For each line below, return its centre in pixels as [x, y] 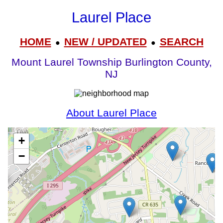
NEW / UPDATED [105, 41]
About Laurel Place [111, 113]
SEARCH [181, 41]
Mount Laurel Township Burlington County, [111, 62]
